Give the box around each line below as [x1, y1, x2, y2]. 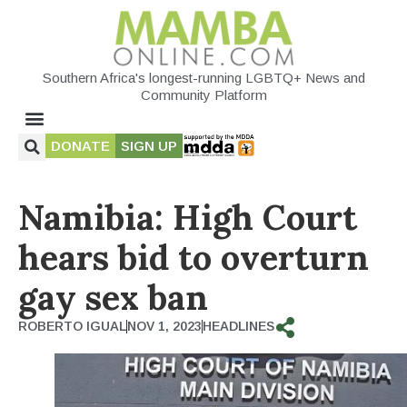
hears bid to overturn [18, 234, 369, 279]
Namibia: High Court [18, 194, 357, 239]
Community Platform [140, 86, 267, 103]
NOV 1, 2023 [127, 318, 202, 333]
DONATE [51, 137, 110, 154]
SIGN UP [121, 137, 177, 154]
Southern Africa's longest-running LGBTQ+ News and [42, 69, 365, 85]
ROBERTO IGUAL [18, 318, 126, 333]
